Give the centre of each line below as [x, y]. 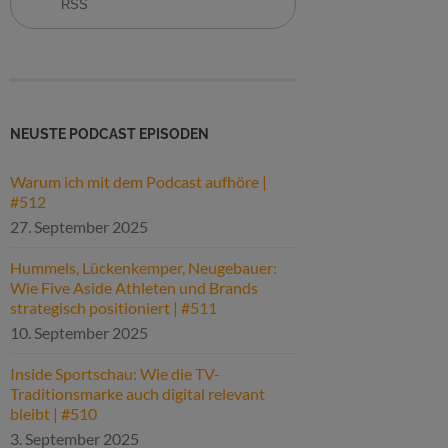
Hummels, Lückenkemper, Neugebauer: [143, 267]
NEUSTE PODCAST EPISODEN [109, 133]
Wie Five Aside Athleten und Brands [134, 287]
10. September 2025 [79, 332]
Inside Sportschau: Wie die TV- [115, 373]
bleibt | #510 [53, 413]
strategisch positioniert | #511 [113, 307]
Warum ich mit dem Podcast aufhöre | [138, 181]
